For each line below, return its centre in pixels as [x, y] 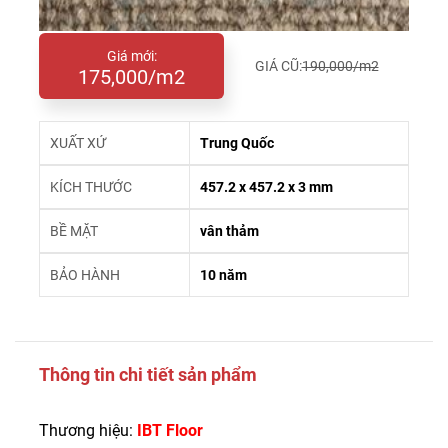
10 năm [223, 275]
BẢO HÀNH [85, 275]
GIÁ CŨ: [278, 66]
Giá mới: [131, 56]
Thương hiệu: [88, 430]
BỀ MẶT [74, 231]
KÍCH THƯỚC [91, 187]
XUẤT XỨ [78, 143]
